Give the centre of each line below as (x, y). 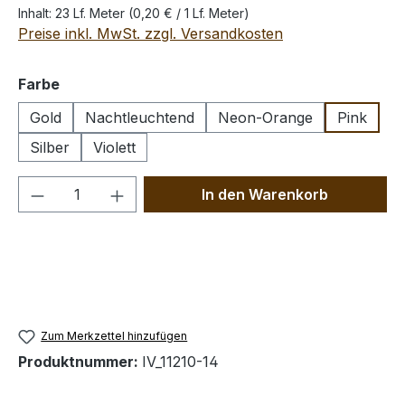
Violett (114, 147)
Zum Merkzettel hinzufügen (114, 336)
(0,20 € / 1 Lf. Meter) (189, 13)
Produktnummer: (80, 362)
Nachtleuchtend (140, 118)
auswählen (100, 83)
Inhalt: (37, 13)
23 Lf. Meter (92, 13)
